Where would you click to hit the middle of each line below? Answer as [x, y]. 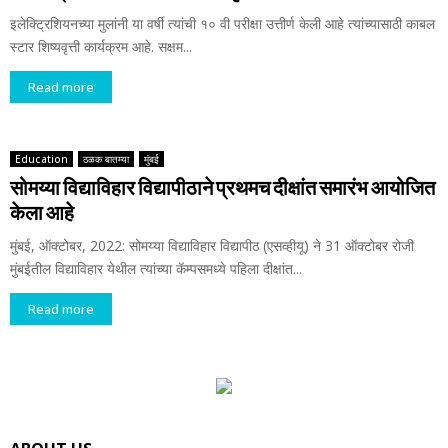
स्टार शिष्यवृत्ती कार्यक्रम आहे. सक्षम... [101, 47]
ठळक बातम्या [106, 159]
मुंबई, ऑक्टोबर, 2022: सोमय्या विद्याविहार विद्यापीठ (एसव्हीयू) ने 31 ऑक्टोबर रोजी [212, 246]
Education [41, 159]
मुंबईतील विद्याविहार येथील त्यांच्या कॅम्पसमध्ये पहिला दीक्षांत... [156, 269]
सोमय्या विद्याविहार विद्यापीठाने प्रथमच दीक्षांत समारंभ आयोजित [222, 188]
